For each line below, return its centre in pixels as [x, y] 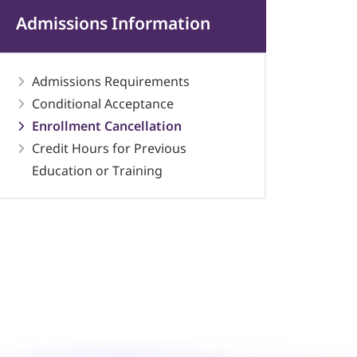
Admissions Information [114, 23]
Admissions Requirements [111, 81]
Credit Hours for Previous [110, 148]
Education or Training [98, 171]
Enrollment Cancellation [107, 126]
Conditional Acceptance [103, 104]
